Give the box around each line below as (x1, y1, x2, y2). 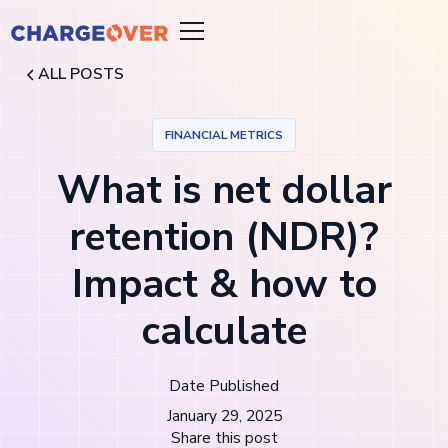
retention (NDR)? (69, 210, 379, 265)
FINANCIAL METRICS (165, 126, 283, 143)
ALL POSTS (38, 62, 125, 85)
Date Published (169, 375, 279, 398)
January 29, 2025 (166, 404, 282, 427)
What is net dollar (56, 163, 392, 218)
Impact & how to (71, 257, 377, 312)
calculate (141, 304, 307, 359)
